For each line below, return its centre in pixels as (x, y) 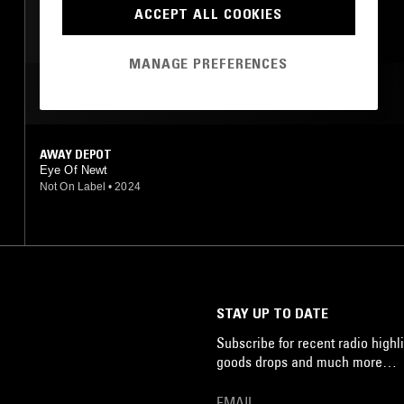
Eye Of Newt (74, 170)
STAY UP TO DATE (272, 312)
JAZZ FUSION (92, 11)
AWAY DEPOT (76, 154)
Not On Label (73, 186)
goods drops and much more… (307, 361)
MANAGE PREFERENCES (208, 64)
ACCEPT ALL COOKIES (208, 13)
